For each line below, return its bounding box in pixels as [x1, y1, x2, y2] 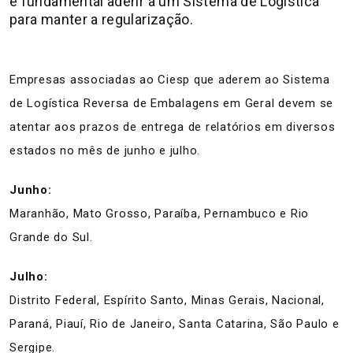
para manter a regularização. [9, 11, 194, 28]
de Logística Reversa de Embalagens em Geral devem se [9, 96, 333, 110]
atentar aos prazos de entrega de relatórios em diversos [9, 120, 336, 134]
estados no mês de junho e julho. [9, 143, 200, 158]
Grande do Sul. [9, 230, 93, 244]
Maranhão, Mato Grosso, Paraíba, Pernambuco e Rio [9, 206, 309, 221]
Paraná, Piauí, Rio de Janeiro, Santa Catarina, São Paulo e [9, 317, 340, 331]
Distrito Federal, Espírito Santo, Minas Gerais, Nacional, [9, 293, 325, 307]
